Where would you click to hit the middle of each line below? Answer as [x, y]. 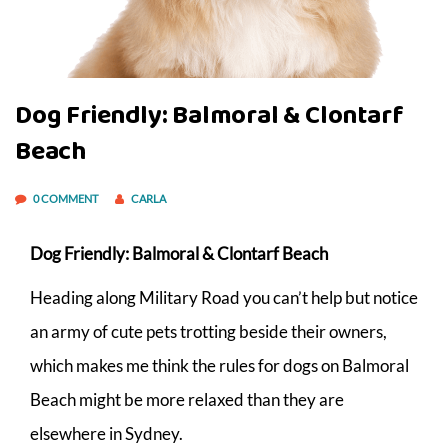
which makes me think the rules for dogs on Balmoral [219, 365]
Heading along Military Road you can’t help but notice [224, 297]
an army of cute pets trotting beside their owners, [208, 331]
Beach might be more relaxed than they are [187, 399]
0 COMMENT [66, 198]
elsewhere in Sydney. [106, 433]
